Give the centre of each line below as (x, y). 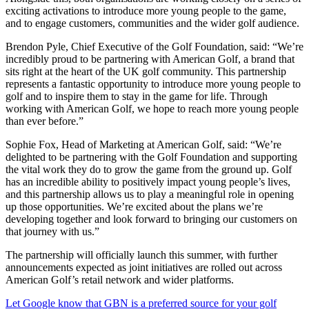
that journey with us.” (52, 231)
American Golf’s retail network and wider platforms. (120, 279)
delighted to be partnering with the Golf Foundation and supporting (151, 157)
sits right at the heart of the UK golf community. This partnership (146, 71)
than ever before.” (44, 121)
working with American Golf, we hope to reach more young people (152, 108)
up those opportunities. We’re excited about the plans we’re (134, 206)
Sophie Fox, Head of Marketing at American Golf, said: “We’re (143, 144)
